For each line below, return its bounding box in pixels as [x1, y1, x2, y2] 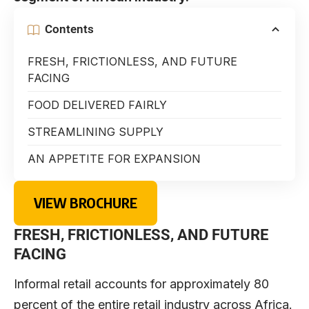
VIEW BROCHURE [33, 194, 137, 211]
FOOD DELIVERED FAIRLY [28, 97, 170, 112]
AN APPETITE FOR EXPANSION [28, 151, 204, 166]
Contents [45, 22, 94, 36]
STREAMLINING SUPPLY [28, 124, 167, 139]
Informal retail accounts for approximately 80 [14, 276, 269, 291]
